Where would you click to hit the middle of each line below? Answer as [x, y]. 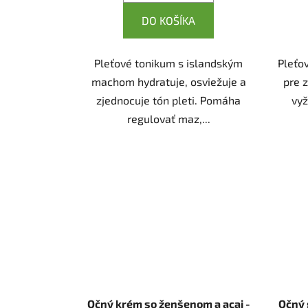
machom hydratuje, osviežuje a [168, 81]
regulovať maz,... [168, 118]
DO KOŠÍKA [169, 20]
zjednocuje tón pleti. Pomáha [169, 100]
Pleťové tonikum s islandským [169, 63]
